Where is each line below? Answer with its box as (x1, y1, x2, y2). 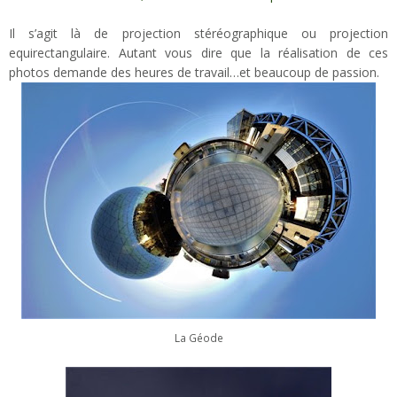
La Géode (174, 330, 223, 345)
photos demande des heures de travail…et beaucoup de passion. (9, 63, 379, 81)
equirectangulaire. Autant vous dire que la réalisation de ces (9, 43, 388, 61)
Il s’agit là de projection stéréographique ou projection (9, 24, 388, 42)
